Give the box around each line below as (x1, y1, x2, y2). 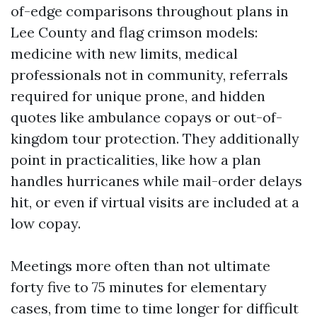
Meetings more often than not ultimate (11, 257, 270, 275)
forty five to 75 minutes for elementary (11, 278, 267, 296)
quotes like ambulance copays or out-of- (11, 108, 282, 126)
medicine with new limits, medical (11, 45, 238, 62)
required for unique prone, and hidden (11, 87, 265, 105)
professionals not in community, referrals (11, 66, 288, 83)
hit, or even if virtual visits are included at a (11, 193, 299, 211)
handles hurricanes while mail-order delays (11, 172, 302, 190)
